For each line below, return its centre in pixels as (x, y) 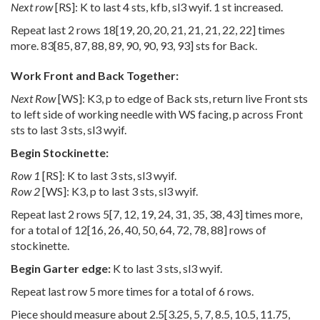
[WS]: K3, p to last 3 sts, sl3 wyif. (119, 191)
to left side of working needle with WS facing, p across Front (157, 114)
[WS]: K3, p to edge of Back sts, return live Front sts (182, 98)
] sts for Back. (224, 45)
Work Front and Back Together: (95, 75)
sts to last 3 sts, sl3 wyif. (69, 129)
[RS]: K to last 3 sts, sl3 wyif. (108, 175)
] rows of (245, 229)
